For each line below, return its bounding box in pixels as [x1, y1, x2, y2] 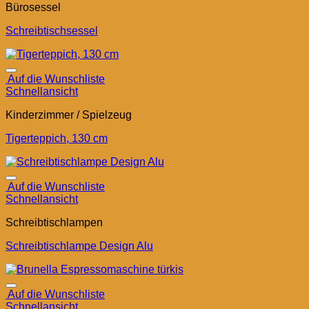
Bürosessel [6, 1, 61, 14]
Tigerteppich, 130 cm [6, 132, 108, 145]
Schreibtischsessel [6, 25, 98, 37]
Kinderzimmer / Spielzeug [6, 109, 132, 121]
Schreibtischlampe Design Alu [6, 240, 153, 252]
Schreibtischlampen [6, 217, 103, 229]
